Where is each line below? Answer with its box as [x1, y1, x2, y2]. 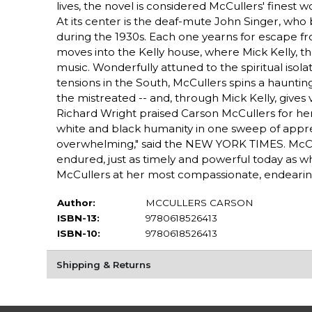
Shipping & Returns [56, 258, 151, 270]
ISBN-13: [56, 212, 100, 224]
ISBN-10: [56, 227, 100, 239]
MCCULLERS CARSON [145, 196, 253, 208]
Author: [56, 196, 95, 208]
